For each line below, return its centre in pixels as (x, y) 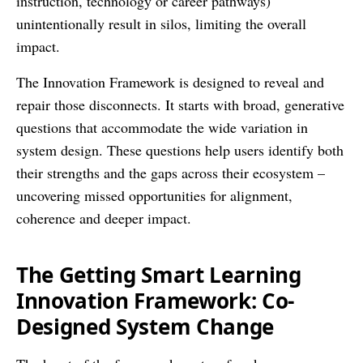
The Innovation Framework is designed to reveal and (170, 81)
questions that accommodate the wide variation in (162, 127)
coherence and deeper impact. (104, 218)
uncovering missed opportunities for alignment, (154, 195)
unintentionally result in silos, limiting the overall (161, 23)
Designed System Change (145, 326)
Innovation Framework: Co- (155, 300)
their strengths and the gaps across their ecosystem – (171, 172)
